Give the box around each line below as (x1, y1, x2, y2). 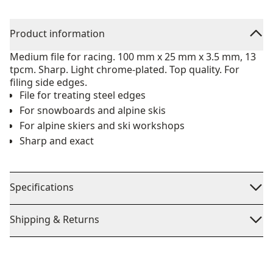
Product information (10, 27, 105, 40)
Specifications (10, 180, 74, 194)
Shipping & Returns (10, 213, 99, 226)
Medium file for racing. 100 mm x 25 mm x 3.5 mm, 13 (10, 50, 256, 63)
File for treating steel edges (19, 88, 146, 102)
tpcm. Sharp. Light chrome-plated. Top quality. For (10, 63, 239, 76)
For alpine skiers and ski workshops (19, 119, 185, 132)
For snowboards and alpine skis (19, 104, 166, 117)
